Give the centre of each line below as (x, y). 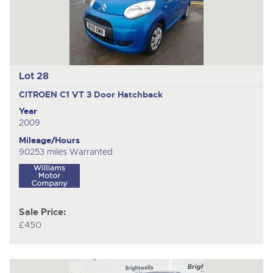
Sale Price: (42, 212)
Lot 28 (34, 76)
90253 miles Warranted (66, 151)
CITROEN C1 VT (52, 94)
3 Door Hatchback (124, 94)
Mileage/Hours (49, 140)
